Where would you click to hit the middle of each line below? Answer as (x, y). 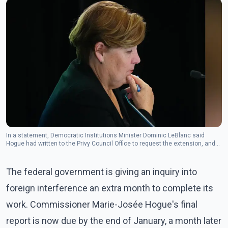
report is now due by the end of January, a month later (114, 220)
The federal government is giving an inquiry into (102, 172)
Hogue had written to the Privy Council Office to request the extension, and (111, 143)
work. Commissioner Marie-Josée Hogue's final (102, 204)
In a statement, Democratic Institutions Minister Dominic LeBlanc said (105, 135)
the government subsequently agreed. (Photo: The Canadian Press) (101, 151)
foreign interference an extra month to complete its (110, 188)
